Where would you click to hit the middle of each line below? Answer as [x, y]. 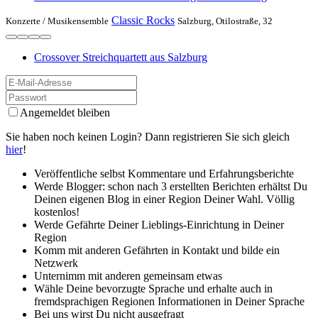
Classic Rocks [143, 20]
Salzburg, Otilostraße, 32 [225, 21]
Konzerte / [27, 21]
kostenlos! [57, 212]
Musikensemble [78, 21]
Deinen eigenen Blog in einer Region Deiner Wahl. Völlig [164, 199]
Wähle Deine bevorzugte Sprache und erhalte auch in [153, 288]
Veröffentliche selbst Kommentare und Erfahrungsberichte [164, 173]
